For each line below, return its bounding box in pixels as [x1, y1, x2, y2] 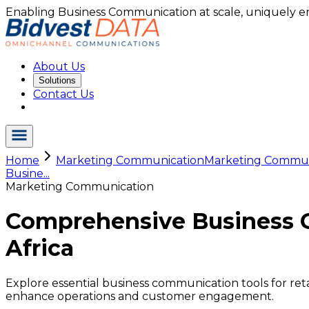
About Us [33, 60, 85, 73]
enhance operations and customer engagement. [6, 289, 274, 303]
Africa [6, 235, 74, 262]
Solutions [39, 75, 76, 86]
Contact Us [33, 88, 94, 101]
